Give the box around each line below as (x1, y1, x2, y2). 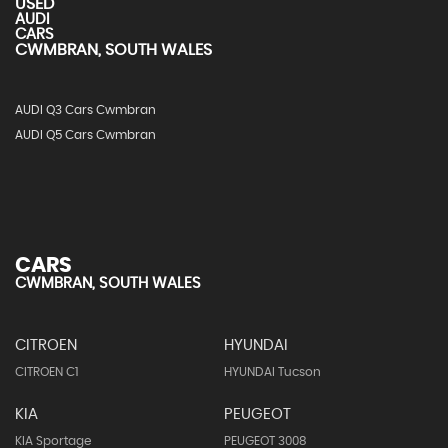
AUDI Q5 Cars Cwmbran (15, 129, 156, 141)
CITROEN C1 (15, 366, 78, 378)
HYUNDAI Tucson (223, 366, 321, 378)
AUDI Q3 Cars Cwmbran (15, 104, 156, 116)
